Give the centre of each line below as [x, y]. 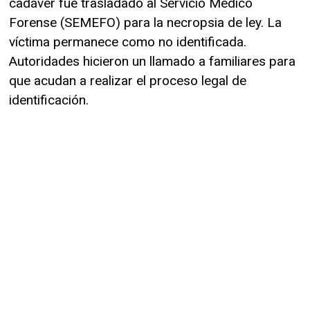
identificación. [49, 100]
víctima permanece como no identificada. [128, 42]
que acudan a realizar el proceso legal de [128, 80]
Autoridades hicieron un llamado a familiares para [152, 61]
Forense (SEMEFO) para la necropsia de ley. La [145, 22]
